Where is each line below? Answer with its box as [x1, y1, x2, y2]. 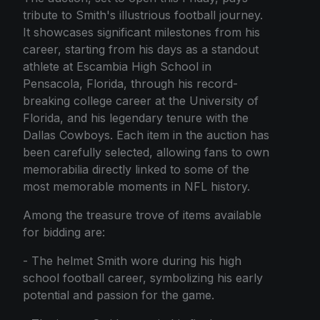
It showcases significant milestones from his [23, 24, 260, 39]
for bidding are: [23, 224, 105, 239]
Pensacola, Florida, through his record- [23, 76, 238, 91]
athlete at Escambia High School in [23, 59, 211, 74]
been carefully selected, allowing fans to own [23, 144, 269, 159]
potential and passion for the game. [23, 287, 214, 302]
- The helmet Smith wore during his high [23, 253, 241, 268]
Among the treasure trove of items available [23, 207, 261, 222]
